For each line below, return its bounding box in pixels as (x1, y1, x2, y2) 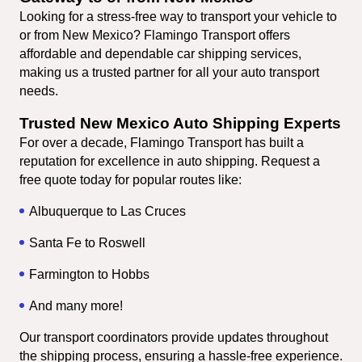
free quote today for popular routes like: (19, 172, 242, 187)
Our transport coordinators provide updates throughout (19, 330, 328, 344)
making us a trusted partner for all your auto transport (19, 65, 319, 79)
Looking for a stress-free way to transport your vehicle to (19, 9, 337, 23)
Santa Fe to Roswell (29, 235, 145, 250)
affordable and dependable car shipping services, (19, 46, 301, 61)
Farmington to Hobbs (29, 267, 149, 281)
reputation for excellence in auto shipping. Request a (19, 154, 320, 168)
